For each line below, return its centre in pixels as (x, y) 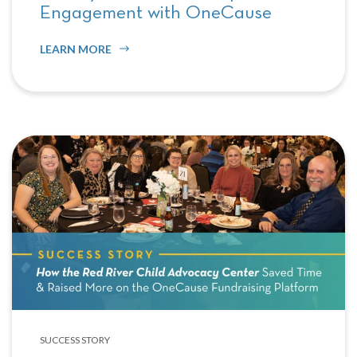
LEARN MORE (76, 49)
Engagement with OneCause (156, 13)
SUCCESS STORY (75, 339)
